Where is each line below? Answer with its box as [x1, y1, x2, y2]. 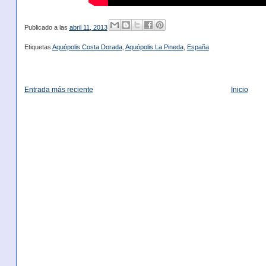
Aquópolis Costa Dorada [52, 43, 122, 50]
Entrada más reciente [24, 85, 93, 94]
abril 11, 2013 [69, 24, 107, 31]
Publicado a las [24, 24, 69, 31]
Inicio [230, 85, 248, 94]
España [186, 43, 209, 50]
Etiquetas [24, 43, 52, 50]
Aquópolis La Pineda [125, 43, 183, 50]
